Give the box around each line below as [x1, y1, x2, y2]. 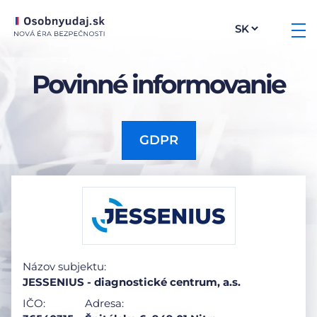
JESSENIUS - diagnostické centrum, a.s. [23, 275, 241, 289]
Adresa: [85, 296, 124, 310]
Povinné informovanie [32, 69, 285, 100]
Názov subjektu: [23, 260, 106, 273]
